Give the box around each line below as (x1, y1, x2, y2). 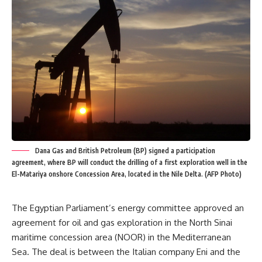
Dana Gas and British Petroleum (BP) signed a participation (35, 146, 215, 155)
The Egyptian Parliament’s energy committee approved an (12, 202, 244, 213)
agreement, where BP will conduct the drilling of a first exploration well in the (12, 158, 247, 167)
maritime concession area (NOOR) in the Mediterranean (12, 232, 231, 243)
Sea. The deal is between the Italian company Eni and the (12, 246, 240, 257)
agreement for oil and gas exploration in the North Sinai (12, 217, 232, 228)
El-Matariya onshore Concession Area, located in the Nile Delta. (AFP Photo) (12, 170, 242, 178)
